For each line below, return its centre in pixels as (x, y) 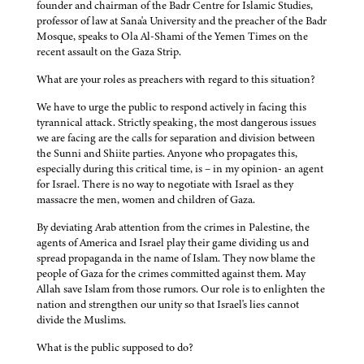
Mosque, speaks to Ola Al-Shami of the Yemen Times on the (172, 37)
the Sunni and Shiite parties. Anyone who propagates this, (167, 154)
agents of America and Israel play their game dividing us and (173, 243)
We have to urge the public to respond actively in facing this (171, 107)
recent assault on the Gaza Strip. (109, 52)
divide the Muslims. (81, 320)
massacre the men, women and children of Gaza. (146, 200)
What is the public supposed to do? (115, 348)
